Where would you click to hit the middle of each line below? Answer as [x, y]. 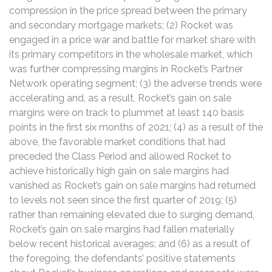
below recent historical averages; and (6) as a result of [130, 243]
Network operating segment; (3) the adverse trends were [135, 83]
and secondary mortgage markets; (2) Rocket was [121, 25]
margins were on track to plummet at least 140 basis [127, 112]
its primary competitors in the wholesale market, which [131, 54]
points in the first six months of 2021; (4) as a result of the [136, 127]
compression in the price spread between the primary [128, 10]
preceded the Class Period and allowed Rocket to [120, 156]
